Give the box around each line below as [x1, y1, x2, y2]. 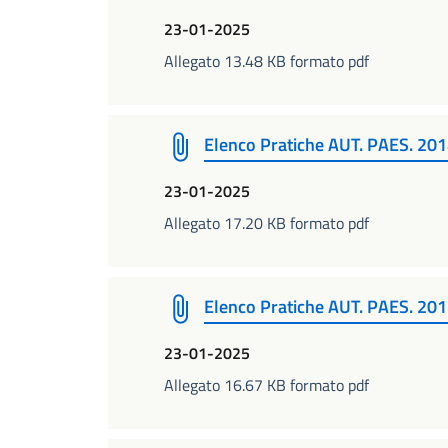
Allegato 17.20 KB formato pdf [164, 211, 369, 235]
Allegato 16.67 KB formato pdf [164, 373, 369, 397]
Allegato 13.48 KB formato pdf [164, 49, 369, 73]
